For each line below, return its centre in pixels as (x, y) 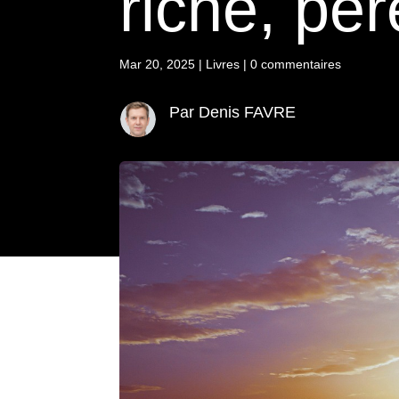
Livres (223, 65)
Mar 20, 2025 (158, 65)
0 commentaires (296, 65)
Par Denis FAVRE (232, 112)
